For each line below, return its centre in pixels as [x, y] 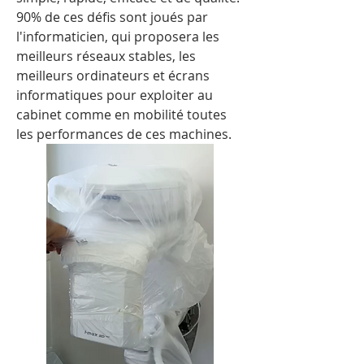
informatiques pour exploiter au [115, 95]
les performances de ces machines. [124, 134]
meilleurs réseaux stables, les [106, 56]
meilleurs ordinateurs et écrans [113, 76]
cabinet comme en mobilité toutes [121, 115]
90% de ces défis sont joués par [112, 17]
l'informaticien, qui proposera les [118, 37]
